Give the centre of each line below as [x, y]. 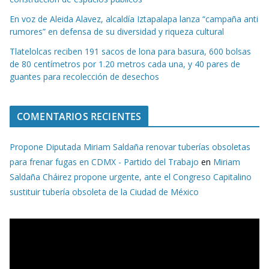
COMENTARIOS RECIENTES [79, 116]
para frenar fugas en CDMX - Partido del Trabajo [104, 162]
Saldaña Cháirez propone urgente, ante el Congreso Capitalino [131, 177]
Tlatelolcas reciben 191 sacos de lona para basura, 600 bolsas [130, 51]
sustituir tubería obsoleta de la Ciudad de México [104, 192]
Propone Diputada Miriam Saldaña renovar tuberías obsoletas [130, 147]
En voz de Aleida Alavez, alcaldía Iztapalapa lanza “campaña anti [134, 19]
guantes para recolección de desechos [84, 76]
